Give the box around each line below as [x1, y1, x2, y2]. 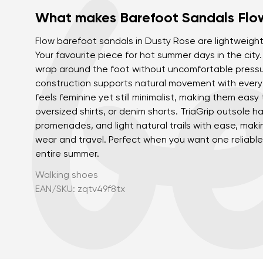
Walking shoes [35, 171, 98, 180]
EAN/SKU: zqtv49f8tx [35, 185, 125, 194]
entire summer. [35, 150, 99, 159]
